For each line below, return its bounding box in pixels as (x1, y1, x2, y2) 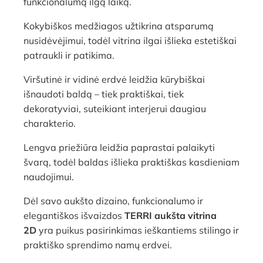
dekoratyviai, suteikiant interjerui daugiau (23, 102, 206, 114)
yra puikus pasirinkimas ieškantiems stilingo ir (36, 224, 239, 236)
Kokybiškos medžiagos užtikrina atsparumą (23, 19, 214, 32)
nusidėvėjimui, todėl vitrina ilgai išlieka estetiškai (23, 34, 237, 46)
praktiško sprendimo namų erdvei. (23, 238, 172, 251)
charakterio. (23, 117, 76, 129)
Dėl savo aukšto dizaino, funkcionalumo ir (23, 194, 203, 207)
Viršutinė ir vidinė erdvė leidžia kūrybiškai (23, 73, 205, 85)
